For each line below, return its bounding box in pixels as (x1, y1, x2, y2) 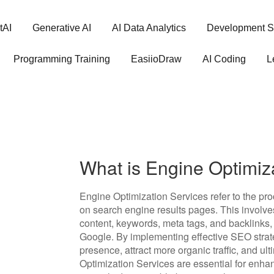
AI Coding (202, 54, 246, 64)
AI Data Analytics (112, 23, 186, 33)
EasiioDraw (131, 54, 182, 64)
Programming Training (13, 54, 110, 64)
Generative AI (32, 23, 91, 33)
